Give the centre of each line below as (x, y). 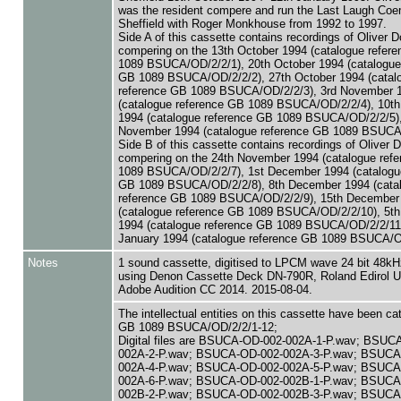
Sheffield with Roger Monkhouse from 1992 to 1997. (252, 24)
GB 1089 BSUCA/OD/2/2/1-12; (197, 327)
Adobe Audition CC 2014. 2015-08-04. (215, 290)
